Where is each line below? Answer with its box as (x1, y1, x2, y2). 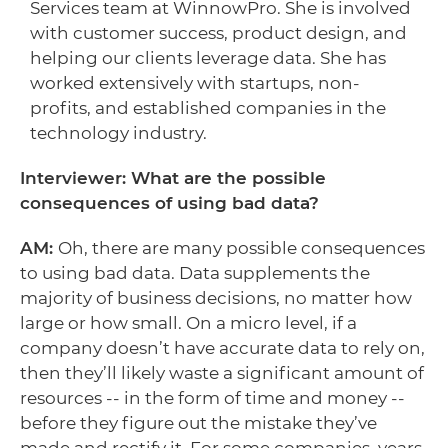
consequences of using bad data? (20, 192, 319, 213)
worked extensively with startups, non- (30, 72, 360, 93)
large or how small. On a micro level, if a (20, 312, 357, 333)
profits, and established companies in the (30, 97, 386, 118)
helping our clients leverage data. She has (30, 47, 386, 68)
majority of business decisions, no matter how (20, 287, 412, 308)
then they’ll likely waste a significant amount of (20, 362, 424, 383)
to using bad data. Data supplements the (20, 262, 370, 283)
